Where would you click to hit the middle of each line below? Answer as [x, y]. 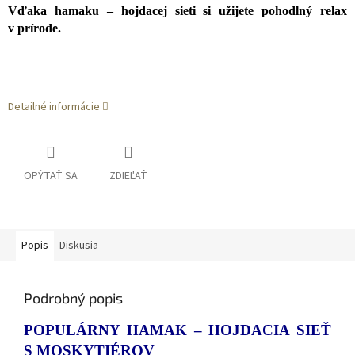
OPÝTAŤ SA [51, 176]
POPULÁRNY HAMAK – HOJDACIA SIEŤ [177, 330]
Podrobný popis [73, 298]
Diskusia [79, 246]
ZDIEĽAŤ [128, 176]
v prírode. [34, 29]
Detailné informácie [54, 107]
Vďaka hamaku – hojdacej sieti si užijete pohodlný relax [177, 11]
